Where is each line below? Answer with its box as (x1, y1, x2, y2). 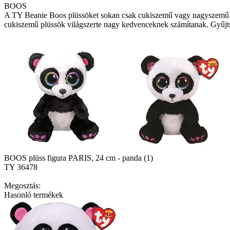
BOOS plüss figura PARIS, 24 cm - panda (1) (4, 153, 153, 162)
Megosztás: (4, 181, 41, 190)
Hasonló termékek (4, 190, 63, 199)
